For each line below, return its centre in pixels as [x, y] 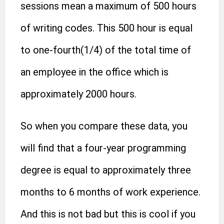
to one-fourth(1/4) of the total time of [106, 50]
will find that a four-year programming [103, 148]
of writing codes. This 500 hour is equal [107, 28]
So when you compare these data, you [104, 126]
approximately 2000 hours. [79, 94]
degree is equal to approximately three [106, 170]
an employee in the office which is [95, 72]
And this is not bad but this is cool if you [108, 214]
